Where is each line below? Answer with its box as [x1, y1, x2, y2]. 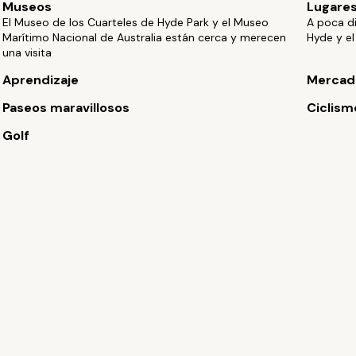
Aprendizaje [2, 72, 79, 88]
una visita [2, 45, 52, 60]
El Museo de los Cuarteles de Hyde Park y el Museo [2, 15, 269, 29]
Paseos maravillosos [2, 99, 130, 116]
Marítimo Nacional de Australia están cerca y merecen [2, 30, 287, 44]
